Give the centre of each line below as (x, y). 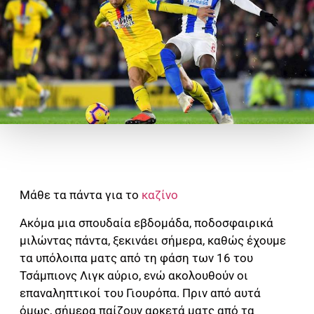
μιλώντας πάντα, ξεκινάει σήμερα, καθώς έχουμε (153, 240)
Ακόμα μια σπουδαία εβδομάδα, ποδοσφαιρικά (146, 223)
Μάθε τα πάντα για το (81, 195)
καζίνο (160, 195)
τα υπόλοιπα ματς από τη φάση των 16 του (136, 258)
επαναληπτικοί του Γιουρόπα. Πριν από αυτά (140, 293)
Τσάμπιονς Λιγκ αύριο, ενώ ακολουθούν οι (134, 275)
